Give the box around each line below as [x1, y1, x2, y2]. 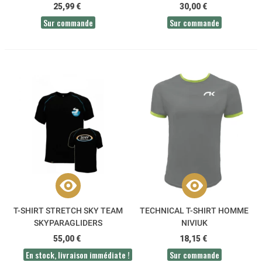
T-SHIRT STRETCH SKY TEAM [13, 205, 123, 215]
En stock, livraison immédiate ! [26, 248, 130, 261]
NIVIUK [181, 218, 208, 227]
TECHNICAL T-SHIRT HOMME [140, 205, 249, 215]
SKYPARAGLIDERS [33, 218, 102, 227]
